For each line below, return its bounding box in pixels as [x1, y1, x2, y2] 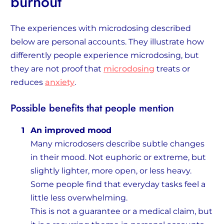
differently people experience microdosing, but [10, 50, 199, 60]
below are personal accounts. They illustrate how [10, 37, 204, 47]
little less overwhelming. [30, 193, 127, 203]
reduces [10, 77, 45, 87]
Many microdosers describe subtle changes [30, 139, 204, 149]
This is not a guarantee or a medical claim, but [30, 206, 212, 216]
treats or [154, 64, 190, 74]
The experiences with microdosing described [10, 23, 191, 33]
